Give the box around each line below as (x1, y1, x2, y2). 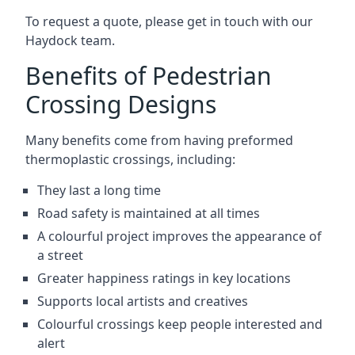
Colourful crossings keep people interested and (37, 315, 323, 333)
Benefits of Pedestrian (25, 59, 272, 92)
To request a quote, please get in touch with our (25, 12, 313, 30)
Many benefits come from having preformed (25, 131, 293, 149)
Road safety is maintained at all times (37, 204, 260, 222)
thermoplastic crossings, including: (25, 150, 235, 168)
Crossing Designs (25, 87, 216, 120)
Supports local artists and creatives (37, 292, 248, 310)
